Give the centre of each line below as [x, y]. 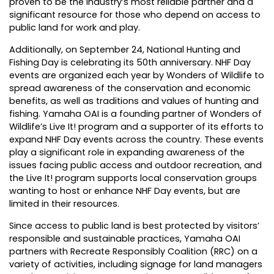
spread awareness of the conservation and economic [130, 88]
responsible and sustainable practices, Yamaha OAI [125, 239]
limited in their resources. [64, 204]
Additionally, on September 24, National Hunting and [125, 50]
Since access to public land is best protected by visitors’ [134, 226]
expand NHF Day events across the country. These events [136, 140]
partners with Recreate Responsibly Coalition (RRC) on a [133, 252]
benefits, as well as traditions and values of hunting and [134, 101]
